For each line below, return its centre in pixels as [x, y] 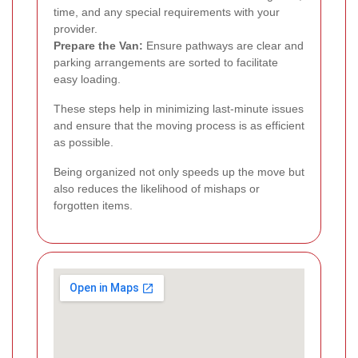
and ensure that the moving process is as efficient [179, 125]
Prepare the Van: [98, 45]
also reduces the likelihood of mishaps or [157, 188]
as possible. [84, 142]
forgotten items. [93, 205]
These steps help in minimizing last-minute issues [179, 108]
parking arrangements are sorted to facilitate [166, 62]
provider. [76, 28]
